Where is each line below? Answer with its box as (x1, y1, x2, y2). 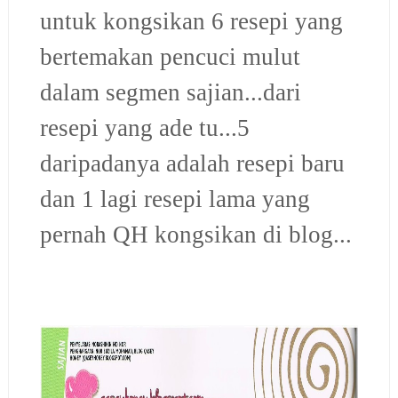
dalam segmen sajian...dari (39, 78, 301, 106)
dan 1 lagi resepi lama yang (39, 185, 310, 212)
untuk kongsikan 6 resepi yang (39, 7, 343, 35)
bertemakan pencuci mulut (39, 43, 300, 70)
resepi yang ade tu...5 (39, 114, 250, 141)
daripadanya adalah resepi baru (39, 149, 345, 177)
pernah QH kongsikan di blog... (39, 220, 352, 248)
